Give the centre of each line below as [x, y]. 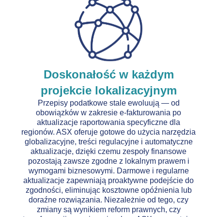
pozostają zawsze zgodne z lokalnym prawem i [108, 161]
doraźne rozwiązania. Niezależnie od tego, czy [108, 200]
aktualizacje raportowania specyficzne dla [108, 122]
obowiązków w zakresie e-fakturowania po [108, 112]
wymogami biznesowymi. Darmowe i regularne [108, 170]
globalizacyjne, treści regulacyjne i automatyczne [108, 141]
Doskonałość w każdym [108, 74]
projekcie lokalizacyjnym [108, 90]
